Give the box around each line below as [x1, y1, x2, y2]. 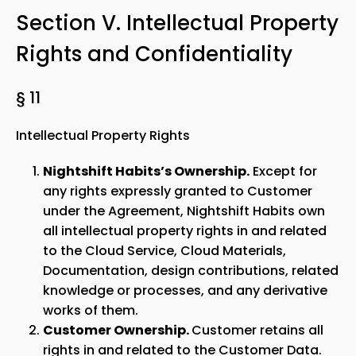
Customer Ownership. [43, 321, 192, 339]
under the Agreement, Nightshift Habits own [43, 202, 325, 220]
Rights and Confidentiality [16, 40, 292, 68]
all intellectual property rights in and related [43, 222, 327, 240]
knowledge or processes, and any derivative [43, 281, 327, 300]
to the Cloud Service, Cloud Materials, [43, 242, 286, 260]
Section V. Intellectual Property [16, 9, 339, 37]
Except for [250, 162, 317, 180]
